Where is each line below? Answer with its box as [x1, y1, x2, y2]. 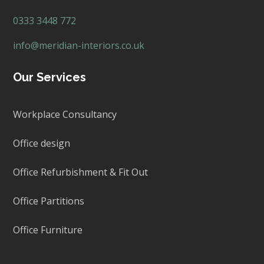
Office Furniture [13, 223, 83, 237]
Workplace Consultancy [13, 108, 117, 121]
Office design [13, 137, 71, 150]
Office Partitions [13, 194, 85, 208]
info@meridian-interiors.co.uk [13, 39, 145, 52]
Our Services [13, 70, 87, 85]
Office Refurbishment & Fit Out [13, 166, 148, 179]
